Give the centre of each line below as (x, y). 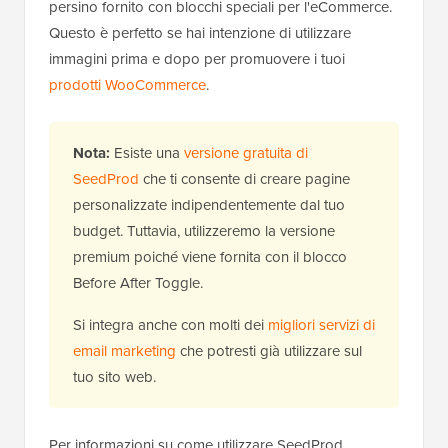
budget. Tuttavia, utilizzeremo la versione (204, 231)
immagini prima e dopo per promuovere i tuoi (197, 59)
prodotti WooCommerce (127, 85)
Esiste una (147, 153)
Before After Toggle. (138, 283)
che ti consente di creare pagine (244, 179)
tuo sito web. (114, 377)
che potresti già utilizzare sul (269, 351)
